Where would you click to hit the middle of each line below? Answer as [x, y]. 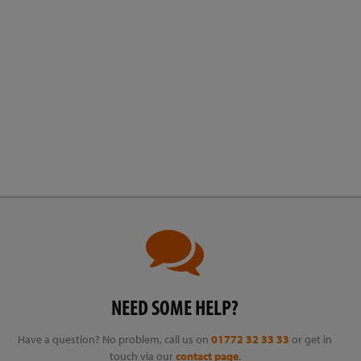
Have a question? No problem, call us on [115, 339]
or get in [311, 339]
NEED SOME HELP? [175, 307]
